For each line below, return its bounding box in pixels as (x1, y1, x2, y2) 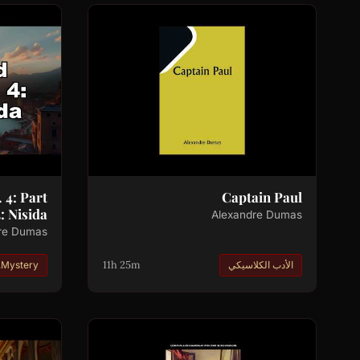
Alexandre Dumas (211, 207, 302, 221)
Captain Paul (221, 187, 302, 206)
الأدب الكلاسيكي (228, 258, 294, 271)
